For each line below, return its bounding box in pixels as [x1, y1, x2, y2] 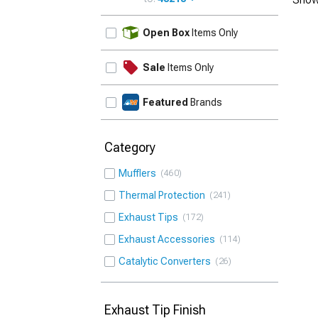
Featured [143, 97, 188, 108]
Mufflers [119, 168, 160, 179]
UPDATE [234, 18, 275, 31]
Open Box [143, 27, 190, 38]
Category [104, 140, 155, 155]
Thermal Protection [119, 190, 209, 201]
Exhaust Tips [119, 212, 182, 223]
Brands [188, 97, 222, 108]
